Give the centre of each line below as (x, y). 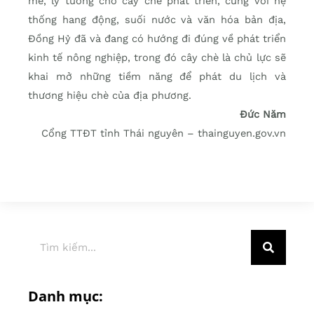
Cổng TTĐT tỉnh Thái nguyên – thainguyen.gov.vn (164, 134)
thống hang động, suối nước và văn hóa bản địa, (157, 20)
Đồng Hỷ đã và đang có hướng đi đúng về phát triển (157, 39)
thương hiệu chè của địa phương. (110, 96)
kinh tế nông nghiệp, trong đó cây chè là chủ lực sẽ (157, 58)
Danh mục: (66, 296)
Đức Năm (263, 115)
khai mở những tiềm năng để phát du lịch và (157, 77)
